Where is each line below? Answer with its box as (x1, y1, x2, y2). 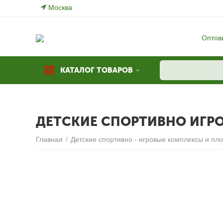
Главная (36, 135, 63, 143)
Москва (46, 3, 72, 11)
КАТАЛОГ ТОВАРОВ (60, 66, 133, 75)
